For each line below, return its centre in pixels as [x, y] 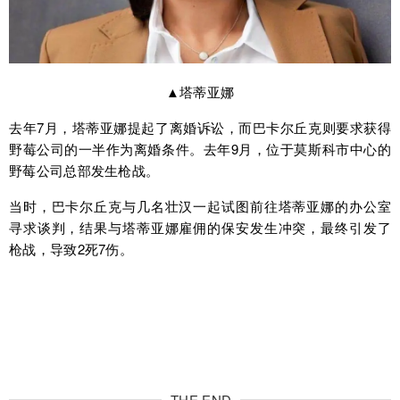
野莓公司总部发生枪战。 [84, 171]
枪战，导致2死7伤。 [71, 249]
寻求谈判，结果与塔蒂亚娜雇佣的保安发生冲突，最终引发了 [200, 228]
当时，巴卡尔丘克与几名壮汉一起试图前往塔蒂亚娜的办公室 [200, 206]
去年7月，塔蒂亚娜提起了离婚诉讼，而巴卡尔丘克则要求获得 [200, 128]
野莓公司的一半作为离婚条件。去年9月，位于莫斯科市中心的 [200, 149]
